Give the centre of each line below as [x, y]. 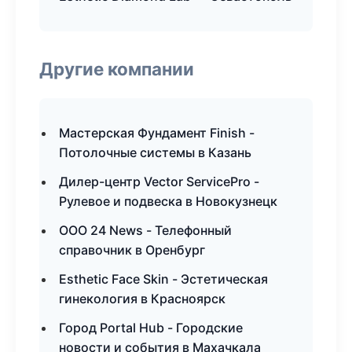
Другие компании [117, 69]
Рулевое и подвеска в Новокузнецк [168, 201]
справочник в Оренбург [132, 250]
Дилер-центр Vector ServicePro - [159, 181]
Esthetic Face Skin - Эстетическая [163, 279]
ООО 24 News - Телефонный [145, 230]
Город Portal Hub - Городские [151, 328]
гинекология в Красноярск [142, 299]
